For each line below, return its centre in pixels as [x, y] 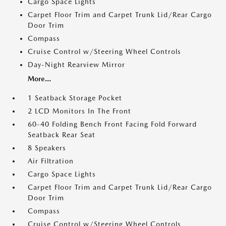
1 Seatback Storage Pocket [75, 98]
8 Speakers [47, 148]
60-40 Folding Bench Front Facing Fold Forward [112, 124]
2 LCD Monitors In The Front [79, 111]
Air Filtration [51, 161]
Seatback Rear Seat [62, 135]
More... [39, 79]
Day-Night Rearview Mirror [76, 65]
